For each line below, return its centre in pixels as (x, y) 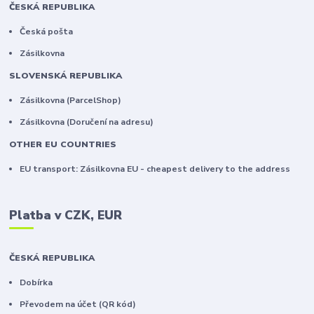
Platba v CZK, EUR (66, 216)
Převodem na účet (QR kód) (79, 305)
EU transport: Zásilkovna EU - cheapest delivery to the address (155, 169)
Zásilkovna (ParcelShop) (72, 100)
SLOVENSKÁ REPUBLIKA (66, 75)
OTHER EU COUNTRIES (63, 144)
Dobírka (36, 282)
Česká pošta (47, 31)
